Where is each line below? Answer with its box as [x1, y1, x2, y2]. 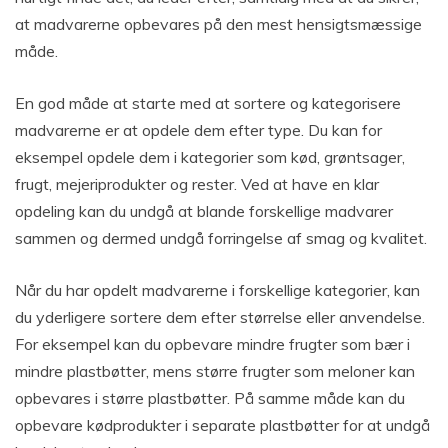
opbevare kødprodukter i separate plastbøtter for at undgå [15, 415, 430, 436]
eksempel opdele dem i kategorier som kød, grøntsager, [15, 147, 405, 168]
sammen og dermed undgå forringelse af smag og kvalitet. [15, 228, 427, 249]
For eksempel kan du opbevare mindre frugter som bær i [15, 334, 410, 355]
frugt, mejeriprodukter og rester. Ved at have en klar [15, 174, 379, 195]
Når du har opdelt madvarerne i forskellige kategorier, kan [15, 280, 420, 301]
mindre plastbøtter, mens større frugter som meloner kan [15, 361, 415, 382]
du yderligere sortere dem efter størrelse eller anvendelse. [15, 307, 425, 328]
